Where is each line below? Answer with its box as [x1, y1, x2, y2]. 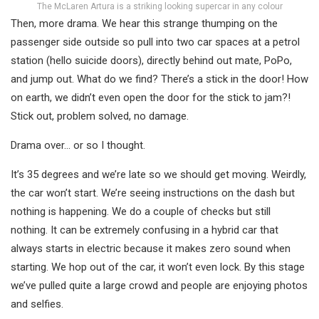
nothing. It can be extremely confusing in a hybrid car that [11, 224, 278, 237]
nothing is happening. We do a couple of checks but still [11, 205, 271, 219]
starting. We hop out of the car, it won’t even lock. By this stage [11, 261, 305, 274]
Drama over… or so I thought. [11, 139, 145, 152]
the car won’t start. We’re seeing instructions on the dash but [11, 187, 295, 200]
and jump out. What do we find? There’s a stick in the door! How [11, 73, 308, 86]
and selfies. [11, 298, 63, 311]
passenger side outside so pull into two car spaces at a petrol [11, 36, 300, 49]
